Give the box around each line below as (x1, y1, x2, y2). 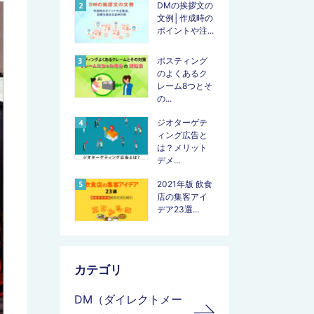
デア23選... (157, 203, 199, 214)
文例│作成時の (157, 13, 213, 24)
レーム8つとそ (157, 80, 212, 91)
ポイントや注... (157, 25, 214, 36)
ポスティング (157, 55, 207, 66)
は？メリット (157, 142, 207, 153)
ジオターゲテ (157, 116, 207, 128)
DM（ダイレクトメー (74, 292, 182, 306)
